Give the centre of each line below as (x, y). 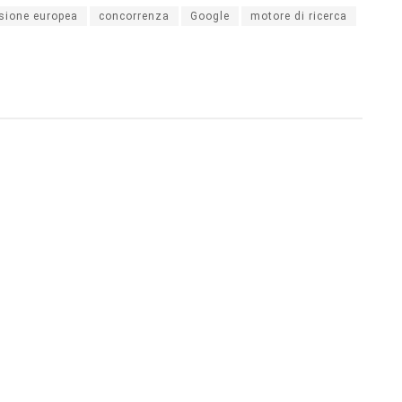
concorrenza (134, 16)
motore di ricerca (299, 16)
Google (210, 16)
